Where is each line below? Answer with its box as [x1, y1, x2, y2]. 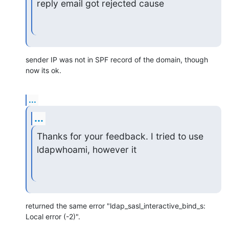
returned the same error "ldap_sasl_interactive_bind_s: [26, 201, 205, 210]
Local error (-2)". [26, 212, 80, 221]
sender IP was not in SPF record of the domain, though [26, 55, 208, 64]
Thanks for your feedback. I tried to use [36, 131, 203, 142]
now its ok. [26, 65, 61, 75]
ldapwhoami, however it [36, 144, 136, 155]
